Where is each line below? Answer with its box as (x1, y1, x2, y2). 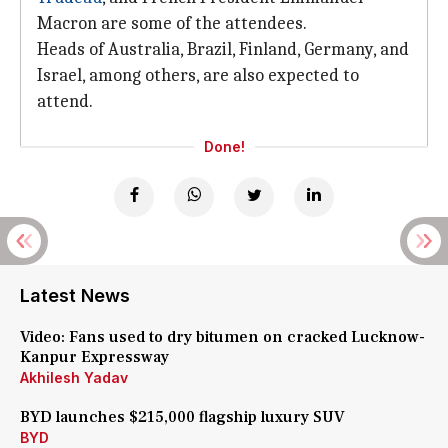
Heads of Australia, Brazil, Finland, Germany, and (37, 39, 409, 60)
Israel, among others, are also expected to (37, 65, 359, 86)
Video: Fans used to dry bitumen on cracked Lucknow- (20, 327, 425, 347)
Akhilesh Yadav (20, 369, 128, 386)
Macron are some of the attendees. (37, 13, 307, 34)
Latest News (20, 285, 130, 306)
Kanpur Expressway (20, 347, 169, 367)
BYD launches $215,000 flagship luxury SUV (20, 407, 345, 427)
